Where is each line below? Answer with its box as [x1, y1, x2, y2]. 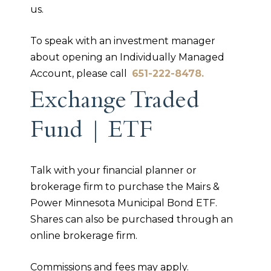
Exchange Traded [30, 90, 199, 116]
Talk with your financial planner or [30, 165, 197, 177]
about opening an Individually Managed [30, 51, 224, 64]
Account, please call [30, 68, 132, 80]
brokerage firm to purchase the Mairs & [30, 181, 220, 193]
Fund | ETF [30, 120, 152, 145]
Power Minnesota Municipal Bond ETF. [30, 197, 220, 209]
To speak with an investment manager [30, 35, 215, 47]
